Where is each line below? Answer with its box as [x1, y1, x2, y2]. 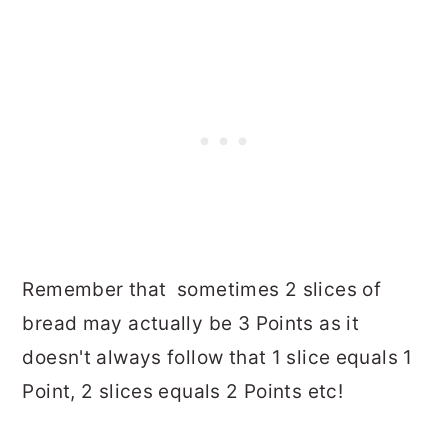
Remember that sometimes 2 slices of [22, 278, 382, 302]
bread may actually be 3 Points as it [22, 312, 360, 336]
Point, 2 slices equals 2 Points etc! [22, 380, 344, 404]
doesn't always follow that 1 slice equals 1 [22, 346, 413, 370]
